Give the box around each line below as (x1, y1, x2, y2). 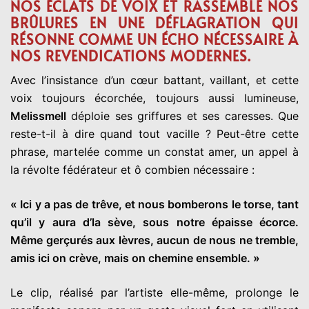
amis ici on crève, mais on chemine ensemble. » (10, 251, 260, 265)
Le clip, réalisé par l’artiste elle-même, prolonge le (10, 286, 299, 299)
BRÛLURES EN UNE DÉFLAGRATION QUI (10, 13, 299, 32)
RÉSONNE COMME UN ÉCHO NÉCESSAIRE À (10, 30, 299, 49)
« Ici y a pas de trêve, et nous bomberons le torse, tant (10, 197, 299, 211)
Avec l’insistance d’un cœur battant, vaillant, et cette (10, 73, 299, 87)
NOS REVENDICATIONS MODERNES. (10, 46, 251, 66)
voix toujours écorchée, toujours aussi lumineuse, (10, 91, 299, 105)
